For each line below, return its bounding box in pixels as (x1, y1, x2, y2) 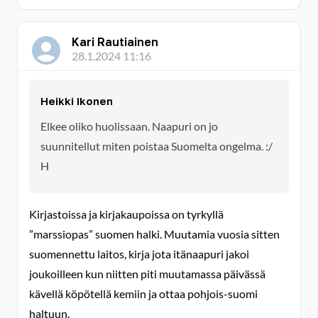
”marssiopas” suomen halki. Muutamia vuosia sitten (29, 227, 280, 241)
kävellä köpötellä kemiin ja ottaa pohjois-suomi (29, 287, 258, 300)
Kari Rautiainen (72, 35, 158, 49)
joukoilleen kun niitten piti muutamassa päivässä (29, 267, 265, 280)
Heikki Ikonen (40, 94, 113, 107)
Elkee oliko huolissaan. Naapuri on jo (40, 119, 218, 133)
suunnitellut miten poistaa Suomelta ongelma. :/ (40, 139, 273, 153)
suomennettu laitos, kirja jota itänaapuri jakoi (29, 247, 249, 261)
